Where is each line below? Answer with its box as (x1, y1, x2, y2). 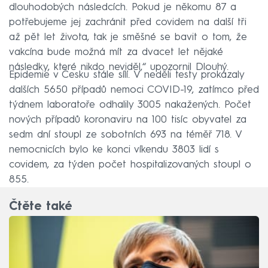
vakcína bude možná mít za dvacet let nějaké (9, 47, 223, 58)
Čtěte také (9, 200, 72, 213)
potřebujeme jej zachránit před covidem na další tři (9, 17, 246, 28)
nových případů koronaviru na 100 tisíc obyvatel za (9, 115, 246, 126)
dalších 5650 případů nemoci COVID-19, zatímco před (9, 85, 259, 96)
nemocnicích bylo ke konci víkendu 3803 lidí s (9, 145, 219, 156)
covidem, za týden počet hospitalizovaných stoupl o (9, 160, 251, 170)
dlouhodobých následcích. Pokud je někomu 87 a (9, 2, 236, 13)
